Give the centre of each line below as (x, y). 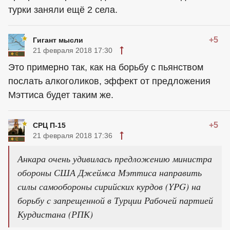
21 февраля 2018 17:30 (73, 51)
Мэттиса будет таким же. (61, 95)
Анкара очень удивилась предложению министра (115, 159)
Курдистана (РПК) (55, 214)
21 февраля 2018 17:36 (73, 136)
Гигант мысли (58, 40)
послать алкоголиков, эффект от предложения (109, 81)
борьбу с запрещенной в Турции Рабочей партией (115, 200)
